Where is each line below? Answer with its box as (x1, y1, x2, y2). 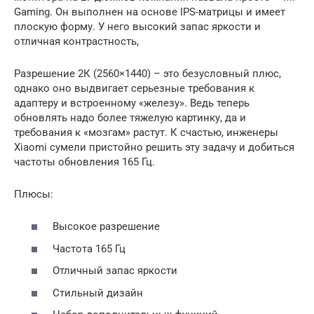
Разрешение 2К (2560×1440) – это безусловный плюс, (14, 67, 281, 80)
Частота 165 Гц (53, 242, 125, 255)
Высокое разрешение (53, 220, 160, 233)
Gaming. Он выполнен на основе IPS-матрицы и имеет (14, 5, 285, 18)
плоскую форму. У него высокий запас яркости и (14, 20, 261, 33)
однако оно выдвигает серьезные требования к (14, 81, 254, 95)
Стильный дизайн (53, 286, 143, 299)
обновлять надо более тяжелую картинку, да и (14, 111, 246, 124)
